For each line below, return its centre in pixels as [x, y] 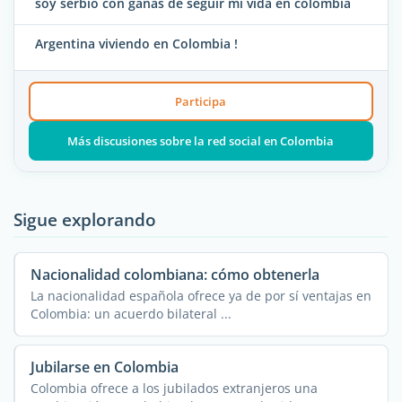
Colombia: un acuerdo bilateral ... [131, 313]
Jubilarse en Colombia [104, 367]
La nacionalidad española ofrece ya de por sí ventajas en [201, 295]
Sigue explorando [85, 219]
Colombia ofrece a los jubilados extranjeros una [174, 388]
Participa [201, 101]
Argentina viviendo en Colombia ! [136, 44]
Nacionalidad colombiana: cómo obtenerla [175, 274]
